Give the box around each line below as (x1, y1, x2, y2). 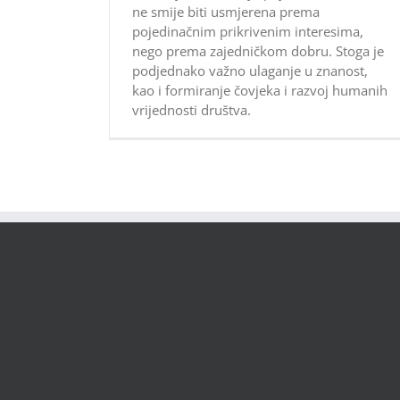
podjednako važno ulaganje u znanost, (132, 62, 368, 80)
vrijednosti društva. (132, 101, 251, 120)
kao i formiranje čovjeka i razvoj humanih (132, 81, 387, 100)
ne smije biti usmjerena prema (132, 3, 320, 21)
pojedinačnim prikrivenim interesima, (132, 22, 363, 41)
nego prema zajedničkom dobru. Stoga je (132, 42, 384, 61)
